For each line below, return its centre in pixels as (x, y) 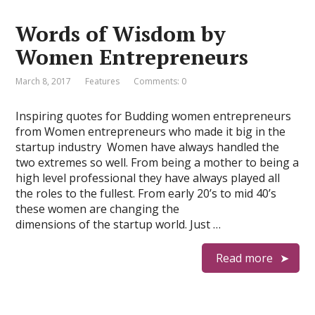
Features (103, 81)
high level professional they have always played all (148, 178)
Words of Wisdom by (121, 34)
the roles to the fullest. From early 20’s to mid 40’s (146, 193)
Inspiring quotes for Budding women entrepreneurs (154, 116)
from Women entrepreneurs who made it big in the (151, 131)
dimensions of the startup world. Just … (118, 224)
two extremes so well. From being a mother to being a (157, 162)
